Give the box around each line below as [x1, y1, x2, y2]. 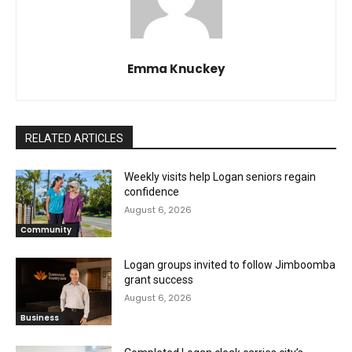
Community [20, 223, 71, 236]
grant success [124, 273, 194, 286]
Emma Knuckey [127, 60, 225, 78]
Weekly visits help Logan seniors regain [124, 170, 317, 184]
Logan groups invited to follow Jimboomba [124, 258, 336, 271]
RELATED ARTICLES [25, 132, 123, 145]
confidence [124, 185, 180, 199]
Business [20, 311, 59, 324]
